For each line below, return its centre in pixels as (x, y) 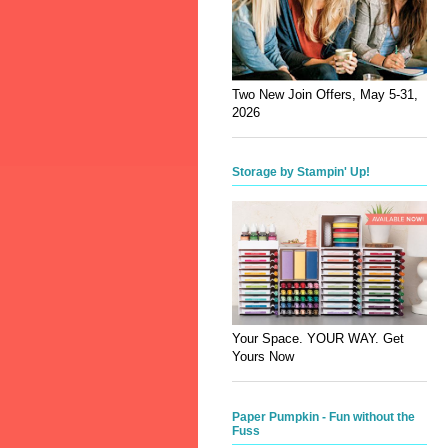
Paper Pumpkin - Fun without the (323, 416)
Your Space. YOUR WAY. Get (318, 339)
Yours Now (263, 357)
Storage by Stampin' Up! (301, 172)
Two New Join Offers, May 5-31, (325, 95)
